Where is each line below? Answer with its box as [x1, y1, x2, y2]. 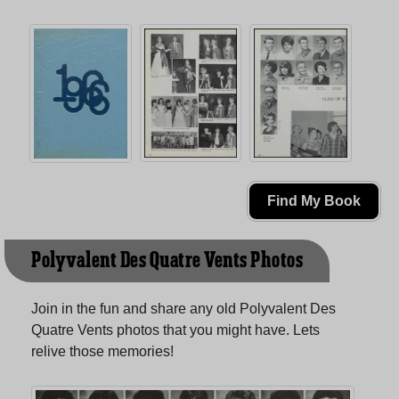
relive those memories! [31, 344, 174, 360]
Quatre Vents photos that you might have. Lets [31, 322, 320, 338]
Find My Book [267, 193, 361, 209]
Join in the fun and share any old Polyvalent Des [31, 301, 336, 317]
